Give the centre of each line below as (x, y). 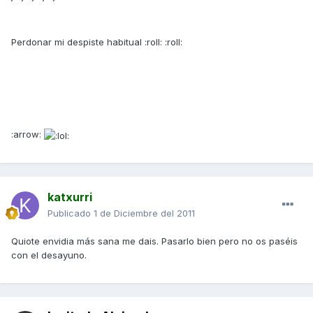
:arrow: (28, 134)
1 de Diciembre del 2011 (144, 213)
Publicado (71, 213)
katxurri (70, 197)
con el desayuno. (49, 255)
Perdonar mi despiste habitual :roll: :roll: (97, 42)
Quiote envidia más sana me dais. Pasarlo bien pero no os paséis (154, 241)
